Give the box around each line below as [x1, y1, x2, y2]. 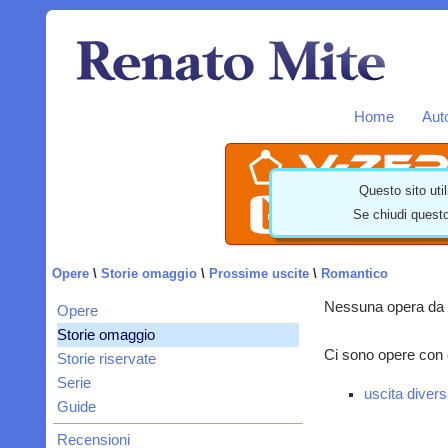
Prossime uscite [208, 266, 309, 282]
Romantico [320, 266, 388, 282]
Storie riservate [56, 351, 156, 368]
